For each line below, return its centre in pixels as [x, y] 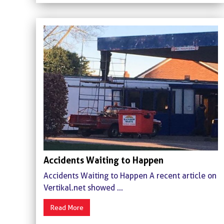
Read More [67, 207]
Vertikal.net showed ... [83, 187]
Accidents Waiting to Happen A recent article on [130, 175]
